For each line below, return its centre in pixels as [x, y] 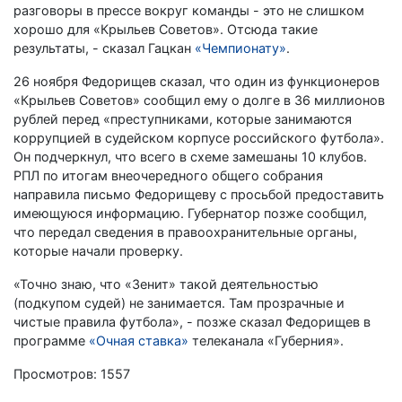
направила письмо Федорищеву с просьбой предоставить [199, 194]
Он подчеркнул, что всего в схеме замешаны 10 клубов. [190, 156]
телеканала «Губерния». [266, 340]
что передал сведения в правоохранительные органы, [185, 232]
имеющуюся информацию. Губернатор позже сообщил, [190, 213]
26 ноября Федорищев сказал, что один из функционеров [197, 81]
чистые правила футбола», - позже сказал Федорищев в [192, 321]
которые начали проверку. [98, 250]
